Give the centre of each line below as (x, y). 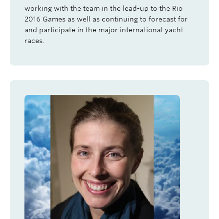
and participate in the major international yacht (104, 30)
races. (34, 41)
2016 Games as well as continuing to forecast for (106, 19)
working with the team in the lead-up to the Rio (104, 8)
